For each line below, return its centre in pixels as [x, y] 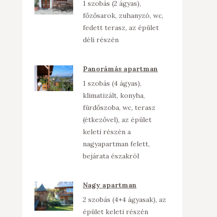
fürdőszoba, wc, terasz [119, 108]
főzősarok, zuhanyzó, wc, [123, 15]
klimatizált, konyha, [114, 95]
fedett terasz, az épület [121, 28]
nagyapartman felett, [116, 144]
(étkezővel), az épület [117, 120]
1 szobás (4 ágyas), [112, 83]
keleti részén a [107, 132]
